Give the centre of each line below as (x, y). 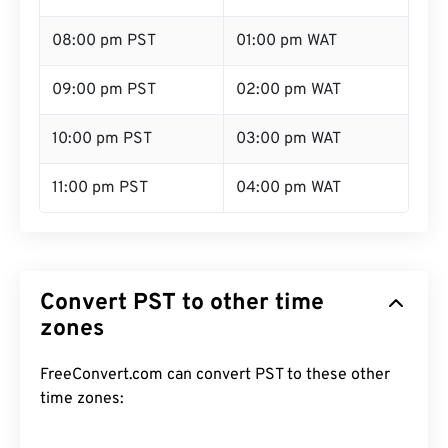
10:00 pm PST (102, 139)
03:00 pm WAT (288, 139)
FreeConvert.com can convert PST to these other (215, 375)
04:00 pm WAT (288, 188)
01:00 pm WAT (286, 41)
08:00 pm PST (104, 41)
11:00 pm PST (100, 188)
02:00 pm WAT (288, 90)
